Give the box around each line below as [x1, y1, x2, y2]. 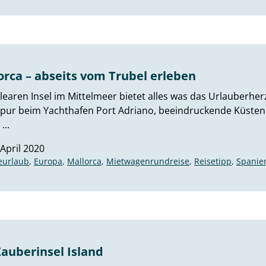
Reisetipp [194, 156, 232, 167]
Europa [34, 156, 62, 167]
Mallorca [67, 156, 102, 167]
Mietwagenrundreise [106, 156, 189, 167]
